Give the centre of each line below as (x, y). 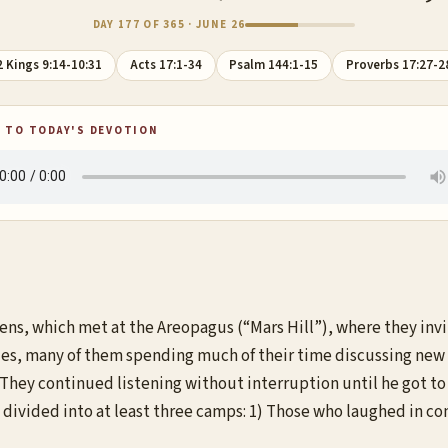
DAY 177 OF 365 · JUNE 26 (169, 24)
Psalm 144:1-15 (274, 65)
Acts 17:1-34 (165, 65)
